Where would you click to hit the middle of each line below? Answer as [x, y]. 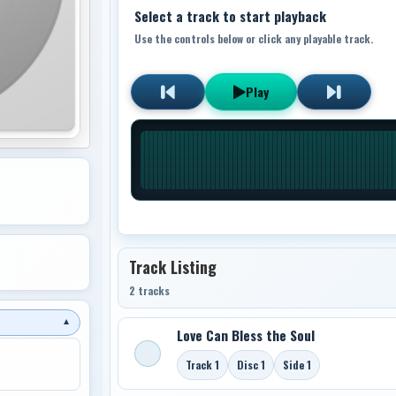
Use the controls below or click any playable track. [253, 38]
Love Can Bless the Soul [245, 335]
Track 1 [202, 364]
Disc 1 [251, 364]
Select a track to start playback [230, 15]
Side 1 [297, 364]
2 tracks [149, 290]
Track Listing [172, 267]
